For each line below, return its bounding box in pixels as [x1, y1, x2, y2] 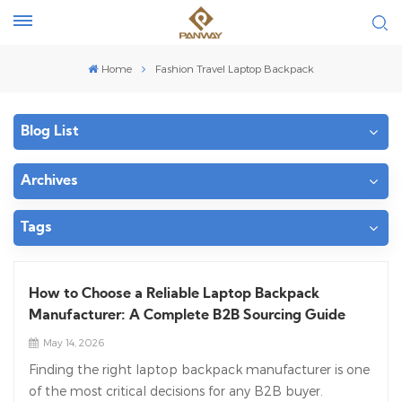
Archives [21, 174, 78, 188]
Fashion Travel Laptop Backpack [154, 62, 314, 74]
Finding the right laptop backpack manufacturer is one [29, 362, 370, 377]
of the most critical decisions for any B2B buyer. [29, 383, 323, 398]
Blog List [21, 125, 79, 139]
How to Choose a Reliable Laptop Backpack [29, 287, 319, 301]
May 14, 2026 [40, 336, 105, 348]
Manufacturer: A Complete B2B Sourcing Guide [29, 309, 345, 323]
